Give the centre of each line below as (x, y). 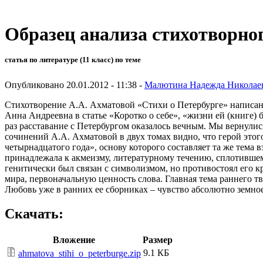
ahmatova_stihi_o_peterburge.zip (80, 254)
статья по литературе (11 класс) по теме (73, 60)
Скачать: (34, 214)
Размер (158, 240)
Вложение (74, 240)
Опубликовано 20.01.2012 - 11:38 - (75, 85)
